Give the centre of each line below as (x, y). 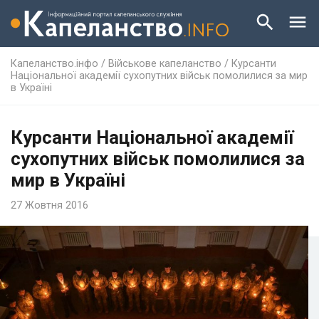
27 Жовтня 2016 (49, 205)
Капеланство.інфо (54, 63)
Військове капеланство (165, 63)
